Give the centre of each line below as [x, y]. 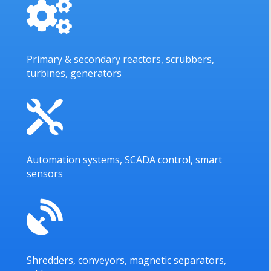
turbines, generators [74, 73]
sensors [45, 174]
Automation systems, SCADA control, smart [125, 160]
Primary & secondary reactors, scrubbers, [121, 59]
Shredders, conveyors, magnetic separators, [127, 260]
